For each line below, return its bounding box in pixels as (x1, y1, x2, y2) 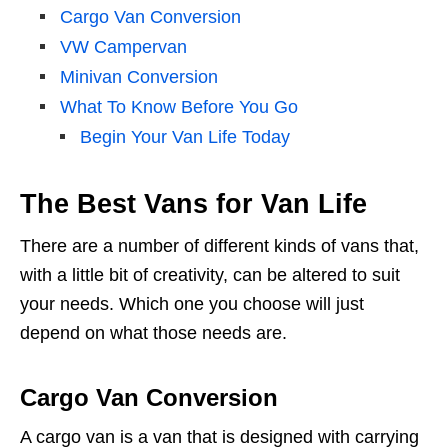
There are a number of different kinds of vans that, (20, 235, 419, 256)
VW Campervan (60, 36, 187, 57)
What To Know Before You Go (60, 96, 298, 117)
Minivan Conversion (60, 66, 218, 87)
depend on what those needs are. (20, 322, 287, 343)
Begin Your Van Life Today (80, 126, 290, 147)
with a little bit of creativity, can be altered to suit (20, 264, 400, 285)
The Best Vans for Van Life (20, 188, 367, 219)
